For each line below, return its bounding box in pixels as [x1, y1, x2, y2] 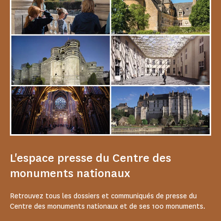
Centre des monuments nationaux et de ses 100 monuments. [10, 201, 205, 211]
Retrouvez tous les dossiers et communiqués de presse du [10, 191, 197, 201]
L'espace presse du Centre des [10, 150, 171, 166]
